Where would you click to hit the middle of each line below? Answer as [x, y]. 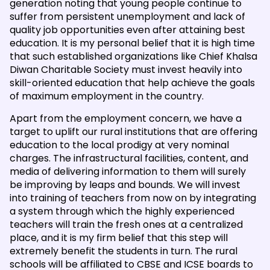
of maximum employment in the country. [107, 96]
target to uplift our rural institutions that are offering [133, 131]
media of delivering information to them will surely [128, 171]
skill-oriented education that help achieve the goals [132, 83]
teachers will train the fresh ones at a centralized [126, 224]
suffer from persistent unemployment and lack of [127, 16]
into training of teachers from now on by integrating [133, 198]
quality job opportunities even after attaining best [127, 30]
